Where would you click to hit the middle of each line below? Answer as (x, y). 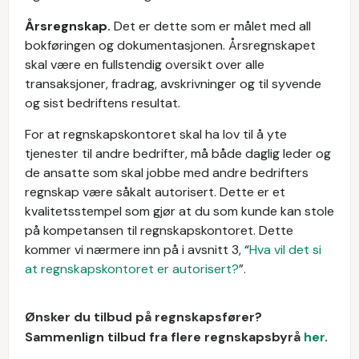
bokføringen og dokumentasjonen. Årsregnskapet (170, 45)
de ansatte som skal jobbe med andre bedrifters (167, 173)
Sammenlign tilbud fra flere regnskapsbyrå (164, 337)
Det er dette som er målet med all (212, 26)
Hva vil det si (285, 250)
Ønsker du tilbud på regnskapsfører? (143, 317)
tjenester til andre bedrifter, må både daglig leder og (178, 153)
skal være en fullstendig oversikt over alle (145, 65)
